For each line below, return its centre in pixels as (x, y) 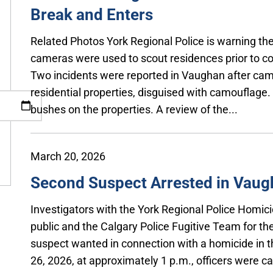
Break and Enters (92, 14)
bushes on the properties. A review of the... (134, 109)
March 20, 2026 (68, 156)
